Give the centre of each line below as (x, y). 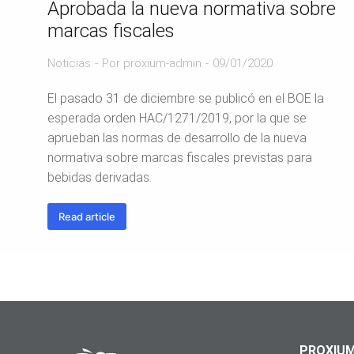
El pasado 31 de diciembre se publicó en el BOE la (186, 98)
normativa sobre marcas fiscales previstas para (180, 158)
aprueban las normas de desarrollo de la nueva (177, 138)
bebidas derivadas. (100, 177)
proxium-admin (162, 63)
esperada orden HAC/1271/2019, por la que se (177, 118)
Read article (87, 216)
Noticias (69, 63)
